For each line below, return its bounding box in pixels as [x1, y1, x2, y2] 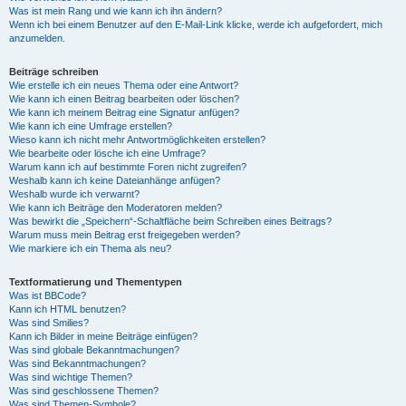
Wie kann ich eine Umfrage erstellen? [9, 121, 172, 131]
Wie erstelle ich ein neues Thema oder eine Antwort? [9, 80, 238, 91]
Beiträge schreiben [9, 66, 99, 77]
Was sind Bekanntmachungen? [9, 358, 146, 369]
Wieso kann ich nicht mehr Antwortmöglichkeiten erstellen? [9, 134, 266, 145]
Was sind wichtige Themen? [9, 372, 132, 382]
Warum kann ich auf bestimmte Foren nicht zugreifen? [9, 161, 246, 172]
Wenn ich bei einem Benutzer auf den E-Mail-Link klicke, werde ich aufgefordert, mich [9, 19, 382, 30]
